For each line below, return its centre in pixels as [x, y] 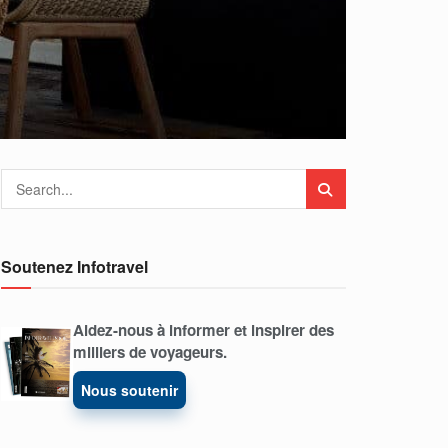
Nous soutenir [129, 390]
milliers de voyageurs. [149, 352]
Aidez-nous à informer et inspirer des [203, 330]
